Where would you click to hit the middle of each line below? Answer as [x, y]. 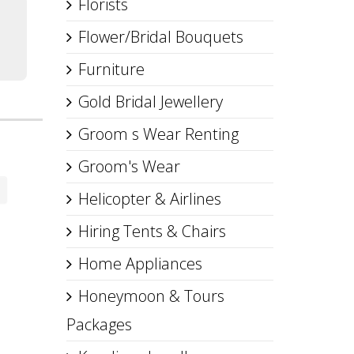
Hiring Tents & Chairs [152, 231]
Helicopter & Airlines [149, 199]
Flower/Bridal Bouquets [160, 37]
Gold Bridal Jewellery [150, 102]
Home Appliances [140, 264]
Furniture [111, 69]
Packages [99, 324]
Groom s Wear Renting [158, 134]
